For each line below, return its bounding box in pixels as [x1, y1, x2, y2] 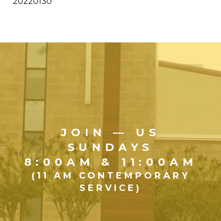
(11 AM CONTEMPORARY [31, 170, 190, 181]
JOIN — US [61, 125, 160, 139]
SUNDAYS [67, 140, 154, 154]
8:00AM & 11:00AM [24, 155, 197, 169]
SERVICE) [79, 182, 142, 193]
